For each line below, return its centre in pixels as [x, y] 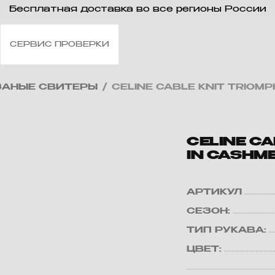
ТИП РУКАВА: [227, 230]
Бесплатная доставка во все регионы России [137, 9]
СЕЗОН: [209, 211]
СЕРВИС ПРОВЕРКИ [60, 45]
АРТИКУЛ [215, 192]
